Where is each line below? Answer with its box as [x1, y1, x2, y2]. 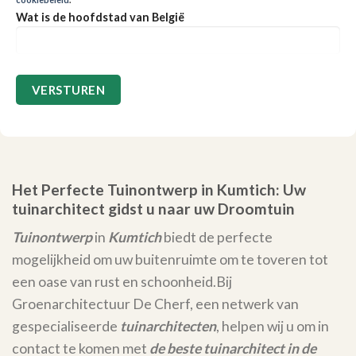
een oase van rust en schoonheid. [12, 273, 216, 290]
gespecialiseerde [12, 317, 120, 335]
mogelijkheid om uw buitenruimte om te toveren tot [12, 250, 328, 268]
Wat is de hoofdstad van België [16, 10, 184, 25]
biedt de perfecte [161, 228, 273, 246]
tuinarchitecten [120, 317, 216, 335]
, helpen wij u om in [216, 317, 329, 335]
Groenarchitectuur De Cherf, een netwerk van [12, 295, 299, 312]
